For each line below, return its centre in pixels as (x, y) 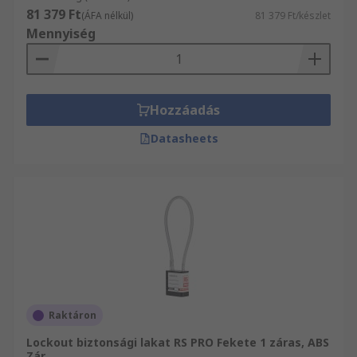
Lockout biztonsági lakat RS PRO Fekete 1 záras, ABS (178, 342)
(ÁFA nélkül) (107, 16)
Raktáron (73, 315)
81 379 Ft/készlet (293, 16)
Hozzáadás (185, 110)
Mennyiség (61, 33)
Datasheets (184, 138)
